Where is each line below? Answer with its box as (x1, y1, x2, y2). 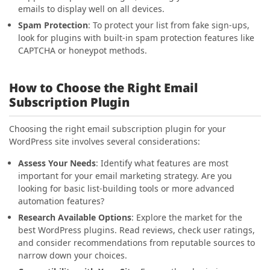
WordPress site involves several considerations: (9, 136, 200, 147)
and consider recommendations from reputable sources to (18, 237, 255, 248)
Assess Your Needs (18, 157, 96, 169)
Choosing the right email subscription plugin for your (9, 123, 226, 134)
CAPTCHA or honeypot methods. (18, 45, 147, 56)
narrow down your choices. (18, 250, 127, 261)
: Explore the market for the (131, 212, 242, 223)
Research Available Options (18, 212, 131, 223)
